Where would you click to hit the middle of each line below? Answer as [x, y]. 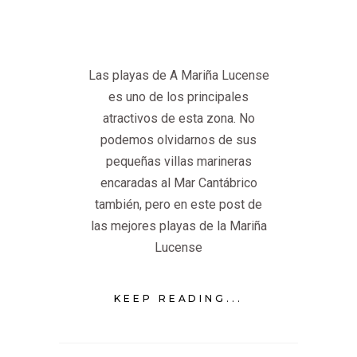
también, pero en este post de [178, 205]
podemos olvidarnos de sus [178, 140]
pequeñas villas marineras [178, 162]
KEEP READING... [178, 298]
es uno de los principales [178, 97]
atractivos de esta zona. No [178, 119]
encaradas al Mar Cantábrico [178, 183]
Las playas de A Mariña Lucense [178, 76]
